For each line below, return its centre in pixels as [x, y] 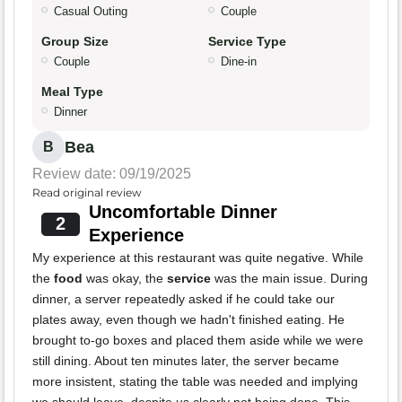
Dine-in [239, 62]
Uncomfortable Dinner [183, 212]
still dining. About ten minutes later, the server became [186, 361]
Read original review [87, 193]
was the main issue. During [289, 279]
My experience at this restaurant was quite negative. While [198, 258]
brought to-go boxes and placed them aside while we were [198, 341]
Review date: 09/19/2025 [112, 174]
